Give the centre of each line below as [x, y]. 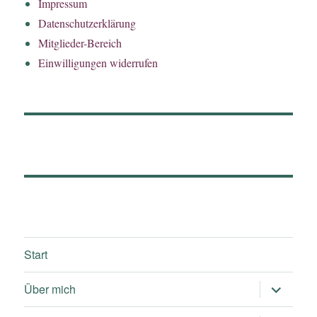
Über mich [50, 289]
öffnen [277, 296]
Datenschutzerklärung [87, 23]
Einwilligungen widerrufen [98, 62]
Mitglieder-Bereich [80, 42]
